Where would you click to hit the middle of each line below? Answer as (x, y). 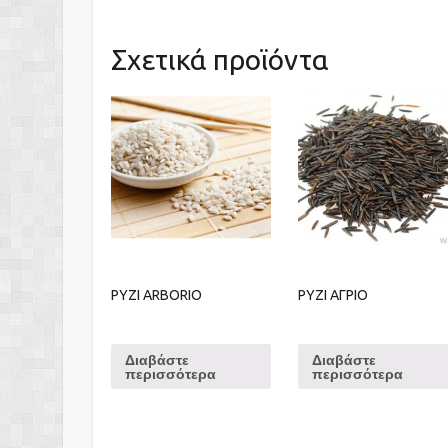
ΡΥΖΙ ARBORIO (156, 295)
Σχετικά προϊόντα (219, 60)
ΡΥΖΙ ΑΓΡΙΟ (333, 295)
